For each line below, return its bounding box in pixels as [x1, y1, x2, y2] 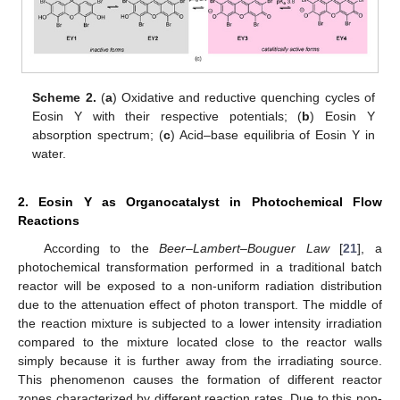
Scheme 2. [32, 90, 96, 105]
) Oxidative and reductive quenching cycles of [112, 90, 375, 105]
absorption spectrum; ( [32, 128, 163, 143]
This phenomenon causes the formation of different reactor [18, 372, 382, 387]
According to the [43, 241, 160, 256]
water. [32, 146, 67, 162]
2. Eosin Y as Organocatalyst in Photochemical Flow [18, 195, 382, 210]
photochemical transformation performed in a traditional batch [18, 260, 382, 275]
